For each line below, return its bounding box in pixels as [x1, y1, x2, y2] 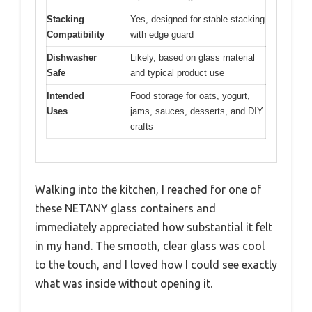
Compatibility [47, 29, 104, 40]
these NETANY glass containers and [35, 202, 216, 215]
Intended [47, 90, 84, 101]
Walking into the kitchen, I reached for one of [35, 183, 261, 196]
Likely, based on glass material [130, 52, 255, 63]
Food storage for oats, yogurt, [130, 90, 250, 101]
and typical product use [130, 67, 224, 78]
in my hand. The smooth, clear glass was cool [35, 240, 265, 253]
